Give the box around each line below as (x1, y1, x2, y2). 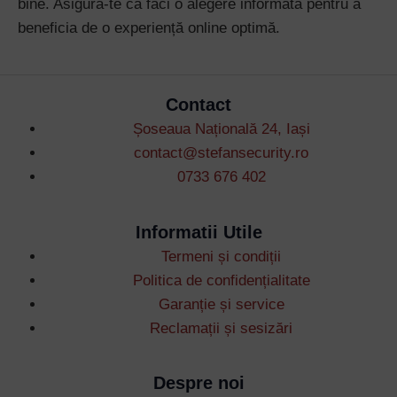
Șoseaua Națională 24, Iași (132, 121, 310, 138)
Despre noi (152, 373, 245, 393)
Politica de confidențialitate (132, 271, 310, 289)
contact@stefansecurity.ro (134, 144, 308, 162)
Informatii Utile (135, 222, 262, 242)
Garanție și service (158, 295, 284, 313)
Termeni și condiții (161, 247, 281, 265)
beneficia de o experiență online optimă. (18, 19, 280, 36)
